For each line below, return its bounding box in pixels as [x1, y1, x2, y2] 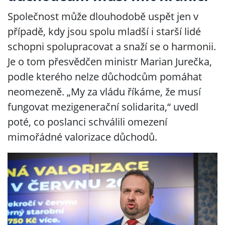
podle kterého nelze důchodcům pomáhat [8, 70, 202, 83]
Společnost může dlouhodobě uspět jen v [8, 10, 198, 23]
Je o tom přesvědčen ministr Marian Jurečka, [8, 55, 212, 68]
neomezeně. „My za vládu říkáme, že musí [8, 85, 201, 98]
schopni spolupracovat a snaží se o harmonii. [8, 40, 216, 53]
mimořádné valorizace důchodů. [8, 130, 157, 144]
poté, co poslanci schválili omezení [8, 115, 167, 129]
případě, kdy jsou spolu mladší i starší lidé [8, 25, 201, 38]
